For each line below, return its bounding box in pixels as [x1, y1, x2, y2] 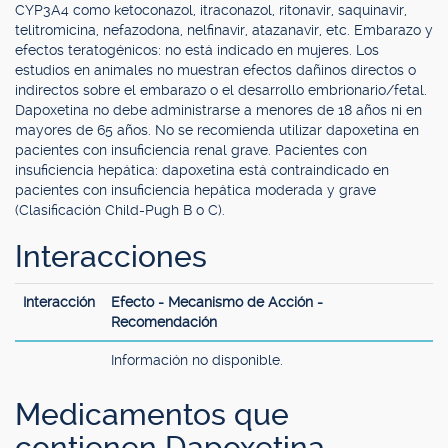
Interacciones [15, 239, 207, 274]
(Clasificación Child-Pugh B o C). [15, 202, 225, 218]
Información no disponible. [111, 352, 283, 368]
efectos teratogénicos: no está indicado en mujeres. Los [15, 42, 379, 58]
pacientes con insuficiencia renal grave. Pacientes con [15, 142, 367, 158]
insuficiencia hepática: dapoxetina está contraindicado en [15, 162, 389, 178]
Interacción [23, 294, 95, 310]
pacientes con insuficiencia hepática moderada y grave [15, 182, 376, 198]
